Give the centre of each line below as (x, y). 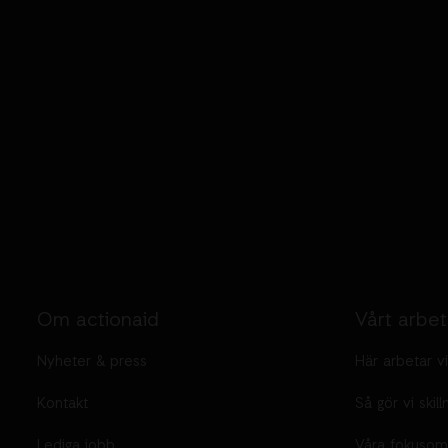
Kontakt (62, 404)
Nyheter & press (92, 362)
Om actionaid (98, 321)
